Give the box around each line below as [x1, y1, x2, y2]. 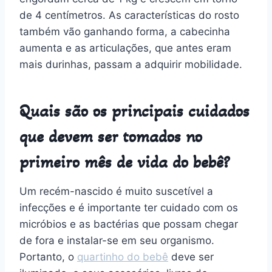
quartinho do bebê [77, 250, 168, 263]
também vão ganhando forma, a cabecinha [19, 25, 230, 38]
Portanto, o [19, 250, 77, 263]
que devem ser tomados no [19, 126, 202, 147]
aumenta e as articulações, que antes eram [19, 41, 231, 54]
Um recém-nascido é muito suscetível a [19, 185, 213, 197]
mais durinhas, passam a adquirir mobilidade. [19, 58, 242, 70]
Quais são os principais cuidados [19, 100, 250, 121]
